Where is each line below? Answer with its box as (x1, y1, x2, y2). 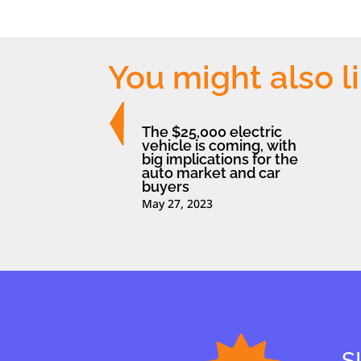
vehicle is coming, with (142, 137, 297, 154)
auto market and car (142, 164, 281, 181)
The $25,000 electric (142, 123, 283, 140)
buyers (142, 178, 190, 195)
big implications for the (142, 151, 299, 168)
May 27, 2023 (142, 195, 214, 211)
